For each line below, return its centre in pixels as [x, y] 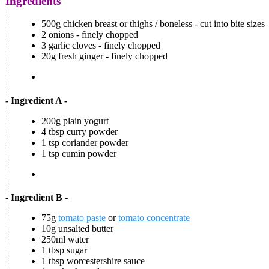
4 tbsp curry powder [80, 131]
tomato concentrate [154, 217]
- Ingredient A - [36, 100]
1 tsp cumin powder [79, 153]
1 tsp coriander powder [85, 142]
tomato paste [82, 217]
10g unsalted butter [77, 228]
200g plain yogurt [75, 121]
